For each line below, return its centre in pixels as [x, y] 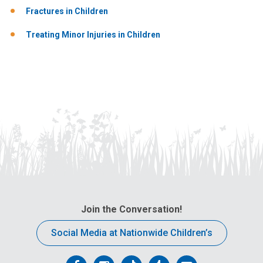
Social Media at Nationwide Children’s [131, 232]
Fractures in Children [67, 11]
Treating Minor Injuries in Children [93, 34]
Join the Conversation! [131, 210]
